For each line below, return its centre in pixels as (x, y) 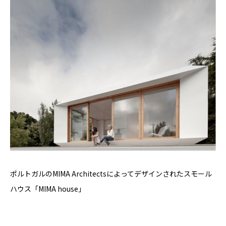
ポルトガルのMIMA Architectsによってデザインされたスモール (111, 174)
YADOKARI (51, 19)
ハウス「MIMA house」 (48, 189)
